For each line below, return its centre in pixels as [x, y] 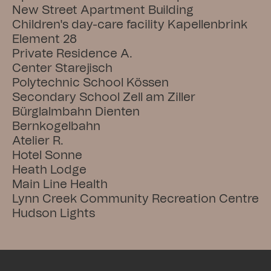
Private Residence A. [72, 54]
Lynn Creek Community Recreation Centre [135, 199]
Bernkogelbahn [56, 126]
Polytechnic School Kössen [90, 83]
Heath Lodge [49, 170]
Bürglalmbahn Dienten [76, 112]
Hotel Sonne [47, 155]
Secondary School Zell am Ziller [104, 97]
